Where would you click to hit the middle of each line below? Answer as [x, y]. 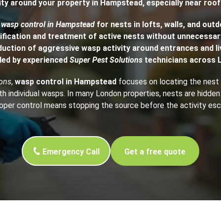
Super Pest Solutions [106, 60]
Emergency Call [71, 152]
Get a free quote [155, 152]
